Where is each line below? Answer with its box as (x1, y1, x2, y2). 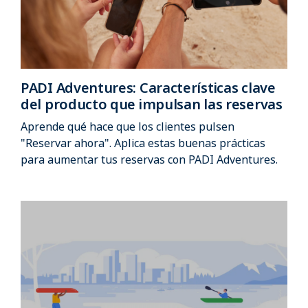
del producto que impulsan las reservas (21, 94, 283, 113)
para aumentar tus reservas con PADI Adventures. (21, 151, 278, 167)
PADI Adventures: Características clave (21, 78, 276, 97)
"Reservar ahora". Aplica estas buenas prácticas (21, 135, 265, 151)
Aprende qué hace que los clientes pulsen (21, 118, 234, 134)
